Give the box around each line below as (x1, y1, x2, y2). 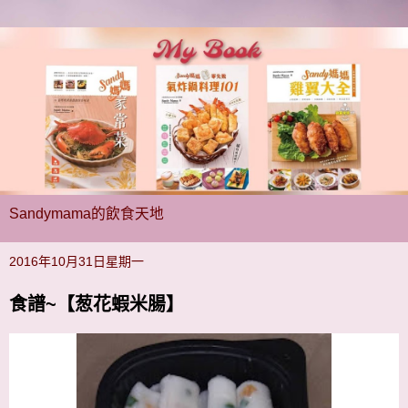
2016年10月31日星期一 (9, 253, 144, 269)
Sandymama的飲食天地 (9, 205, 164, 221)
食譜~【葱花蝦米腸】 (9, 293, 184, 314)
